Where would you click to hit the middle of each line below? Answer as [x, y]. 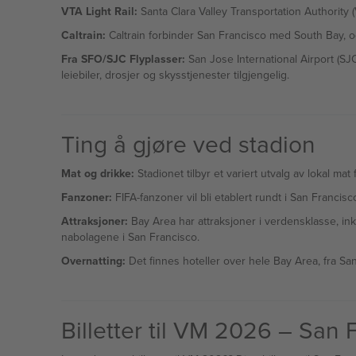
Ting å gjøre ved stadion [188, 144]
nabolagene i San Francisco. [130, 237]
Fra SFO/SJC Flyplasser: [123, 59]
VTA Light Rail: [99, 11]
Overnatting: [93, 261]
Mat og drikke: [97, 173]
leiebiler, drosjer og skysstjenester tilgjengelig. [175, 75]
